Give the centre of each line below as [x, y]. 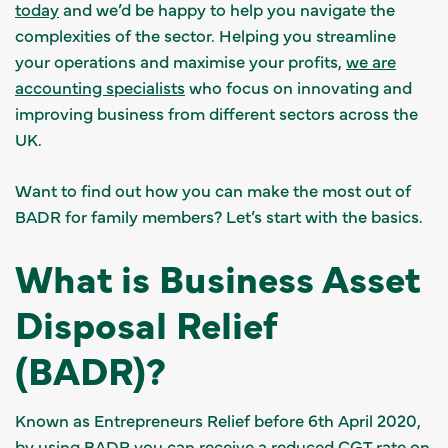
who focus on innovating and [298, 86]
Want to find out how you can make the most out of [213, 189]
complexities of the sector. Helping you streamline [205, 34]
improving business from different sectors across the [216, 112]
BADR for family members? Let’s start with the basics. [219, 215]
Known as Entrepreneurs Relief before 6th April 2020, [218, 419]
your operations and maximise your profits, [180, 60]
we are [371, 60]
